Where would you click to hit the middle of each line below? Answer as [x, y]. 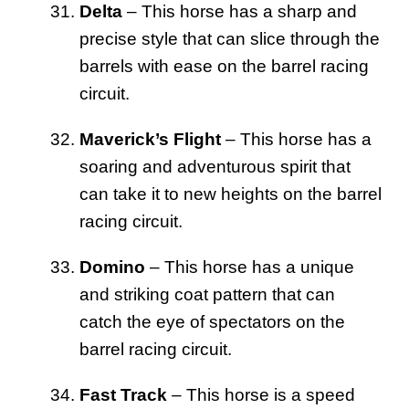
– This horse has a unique [250, 267]
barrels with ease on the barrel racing [224, 66]
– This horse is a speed [261, 394]
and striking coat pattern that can [207, 294]
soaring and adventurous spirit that [215, 166]
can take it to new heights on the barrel [231, 194]
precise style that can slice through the [230, 38]
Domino [112, 267]
